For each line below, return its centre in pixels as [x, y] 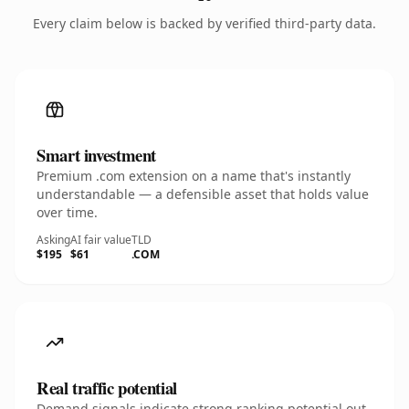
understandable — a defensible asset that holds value [203, 194]
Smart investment [97, 155]
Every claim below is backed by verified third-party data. [204, 23]
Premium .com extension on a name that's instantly [194, 176]
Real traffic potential [107, 388]
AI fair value [101, 240]
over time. [67, 212]
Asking [53, 240]
